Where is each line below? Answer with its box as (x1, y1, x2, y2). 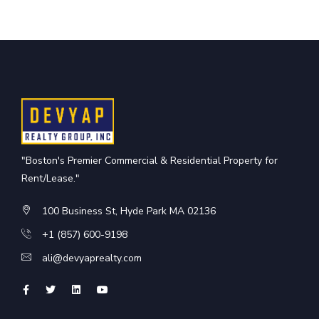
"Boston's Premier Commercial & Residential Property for (21, 154, 278, 168)
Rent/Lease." (21, 172, 80, 186)
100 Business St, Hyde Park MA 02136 (42, 204, 216, 219)
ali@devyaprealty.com (42, 251, 142, 266)
